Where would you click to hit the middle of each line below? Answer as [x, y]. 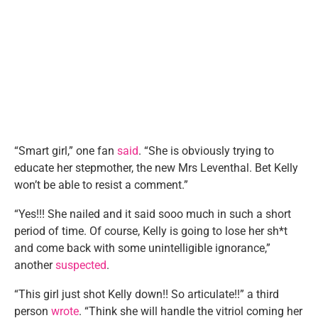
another [35, 265]
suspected [81, 265]
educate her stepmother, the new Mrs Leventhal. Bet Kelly [156, 168]
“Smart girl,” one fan [66, 150]
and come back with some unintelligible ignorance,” [142, 248]
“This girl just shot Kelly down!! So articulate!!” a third [147, 294]
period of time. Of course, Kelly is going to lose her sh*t [151, 231]
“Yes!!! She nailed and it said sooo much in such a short [153, 214]
